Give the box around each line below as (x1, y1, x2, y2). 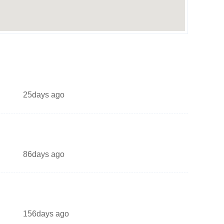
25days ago (23, 90, 64, 99)
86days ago (23, 150, 64, 158)
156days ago (23, 209, 69, 218)
